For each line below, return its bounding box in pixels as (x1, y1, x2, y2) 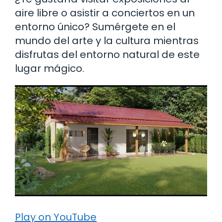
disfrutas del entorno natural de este (15, 47, 200, 61)
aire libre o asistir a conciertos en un (15, 5, 195, 20)
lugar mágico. (15, 61, 84, 75)
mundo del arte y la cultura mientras (15, 33, 199, 48)
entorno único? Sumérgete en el (15, 19, 175, 34)
